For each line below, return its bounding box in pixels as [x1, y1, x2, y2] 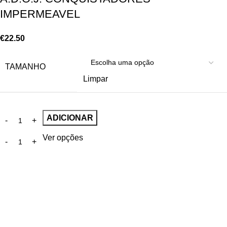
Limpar [83, 74, 108, 83]
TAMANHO [5, 62, 46, 71]
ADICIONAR [47, 113, 93, 122]
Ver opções [43, 133, 83, 142]
